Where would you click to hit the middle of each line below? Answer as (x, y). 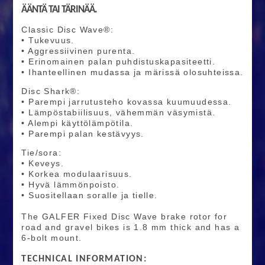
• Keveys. (43, 164)
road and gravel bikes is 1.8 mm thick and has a (131, 227)
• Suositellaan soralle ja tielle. (90, 195)
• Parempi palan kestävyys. (83, 134)
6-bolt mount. (52, 238)
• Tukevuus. (48, 41)
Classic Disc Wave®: (67, 30)
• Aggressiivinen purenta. (78, 51)
